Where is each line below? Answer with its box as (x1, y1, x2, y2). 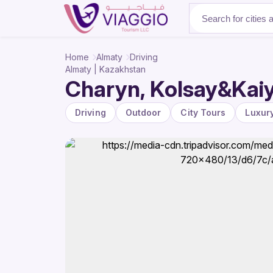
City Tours (180, 107, 226, 118)
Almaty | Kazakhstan (65, 64, 146, 74)
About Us (194, 13, 231, 24)
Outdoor (125, 107, 161, 118)
